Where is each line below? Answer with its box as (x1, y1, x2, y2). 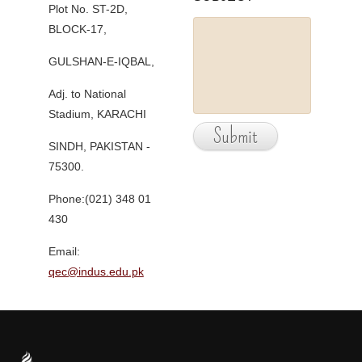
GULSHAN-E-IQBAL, (48, 55, 154, 68)
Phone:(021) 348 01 (48, 192, 151, 205)
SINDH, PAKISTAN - (48, 140, 150, 153)
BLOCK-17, (48, 23, 107, 36)
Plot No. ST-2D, (48, 2, 128, 15)
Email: (48, 245, 80, 258)
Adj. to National (48, 87, 126, 100)
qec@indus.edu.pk (48, 265, 144, 278)
